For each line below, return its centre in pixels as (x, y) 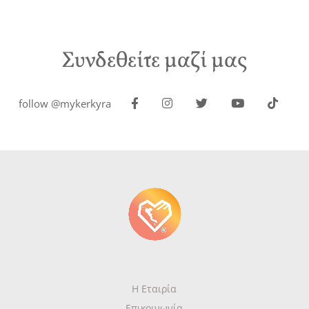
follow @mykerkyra (65, 103)
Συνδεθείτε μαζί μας (154, 62)
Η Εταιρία (154, 289)
